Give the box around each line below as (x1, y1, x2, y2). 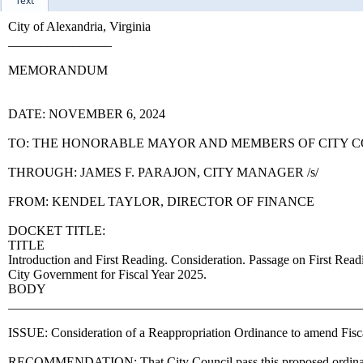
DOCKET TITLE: (8, 224, 105, 237)
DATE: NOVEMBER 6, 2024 (8, 107, 165, 121)
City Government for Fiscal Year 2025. (8, 267, 207, 281)
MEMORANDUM (8, 63, 108, 77)
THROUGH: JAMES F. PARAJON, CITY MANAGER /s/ (8, 165, 318, 179)
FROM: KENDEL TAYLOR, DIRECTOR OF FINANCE (8, 194, 314, 208)
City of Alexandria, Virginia (8, 19, 151, 33)
